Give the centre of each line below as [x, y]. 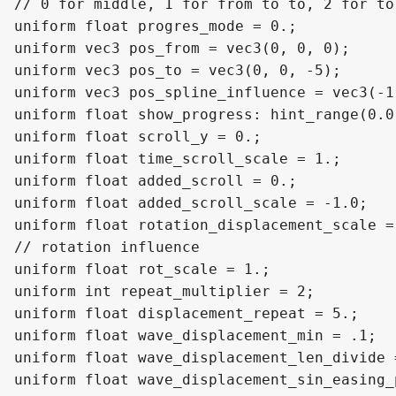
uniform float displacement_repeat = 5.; [187, 314]
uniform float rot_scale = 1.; [142, 270]
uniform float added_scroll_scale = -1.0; [191, 203]
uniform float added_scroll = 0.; [156, 181]
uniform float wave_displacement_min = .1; [195, 336]
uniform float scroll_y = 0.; [138, 137]
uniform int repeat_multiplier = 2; [164, 292]
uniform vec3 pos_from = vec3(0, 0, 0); [182, 49]
